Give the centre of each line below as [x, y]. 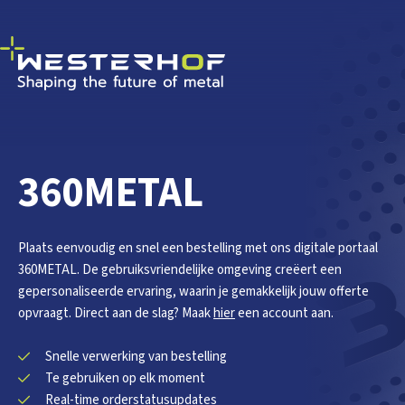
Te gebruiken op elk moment [125, 378]
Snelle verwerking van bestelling [136, 357]
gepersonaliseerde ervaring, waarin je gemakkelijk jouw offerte [193, 292]
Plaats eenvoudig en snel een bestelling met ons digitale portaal [198, 248]
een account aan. [284, 313]
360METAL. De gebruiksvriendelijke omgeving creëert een [180, 270]
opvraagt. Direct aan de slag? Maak [116, 313]
